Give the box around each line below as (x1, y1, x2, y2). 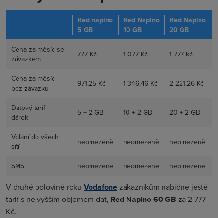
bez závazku (11, 83, 49, 93)
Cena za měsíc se (11, 44, 64, 54)
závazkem (11, 54, 41, 64)
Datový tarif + (11, 102, 51, 112)
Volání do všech (11, 131, 59, 142)
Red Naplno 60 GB (110, 193, 176, 205)
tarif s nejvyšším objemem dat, (6, 193, 110, 204)
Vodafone (84, 181, 117, 193)
